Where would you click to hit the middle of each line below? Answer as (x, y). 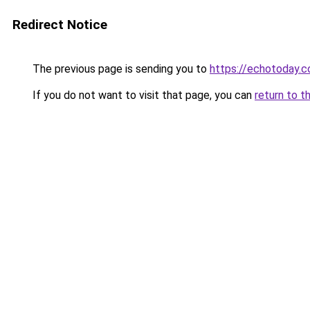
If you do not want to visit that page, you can (142, 95)
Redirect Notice (60, 25)
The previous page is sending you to (120, 69)
